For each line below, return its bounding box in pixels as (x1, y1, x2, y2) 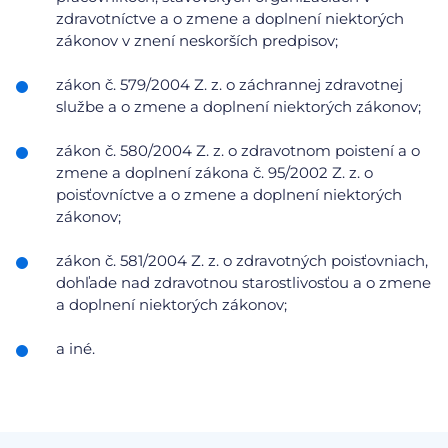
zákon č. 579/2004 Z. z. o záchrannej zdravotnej (56, 75, 403, 94)
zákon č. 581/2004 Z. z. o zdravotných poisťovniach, (56, 251, 428, 270)
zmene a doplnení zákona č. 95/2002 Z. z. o (56, 163, 373, 182)
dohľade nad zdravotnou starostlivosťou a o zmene (56, 273, 431, 292)
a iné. (56, 339, 95, 358)
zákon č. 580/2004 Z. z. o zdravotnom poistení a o (56, 141, 420, 160)
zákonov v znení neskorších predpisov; (56, 31, 338, 50)
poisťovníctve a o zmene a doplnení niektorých (56, 185, 402, 204)
